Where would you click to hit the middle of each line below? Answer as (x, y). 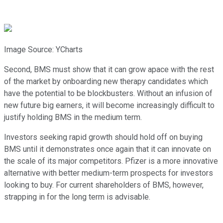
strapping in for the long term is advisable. (78, 197)
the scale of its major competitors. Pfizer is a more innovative (111, 161)
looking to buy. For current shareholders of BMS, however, (104, 185)
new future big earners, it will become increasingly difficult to (109, 106)
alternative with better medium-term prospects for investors (109, 173)
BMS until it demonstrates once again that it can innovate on (108, 149)
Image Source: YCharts (43, 50)
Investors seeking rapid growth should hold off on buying (103, 137)
